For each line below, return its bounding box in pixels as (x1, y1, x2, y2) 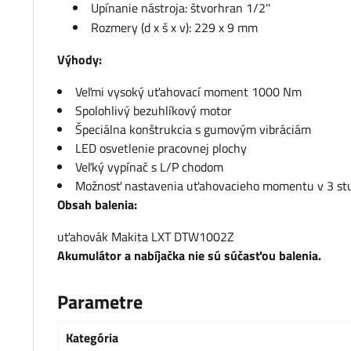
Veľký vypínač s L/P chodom (75, 157, 223, 177)
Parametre (57, 288, 143, 317)
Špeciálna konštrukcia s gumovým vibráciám (75, 120, 311, 139)
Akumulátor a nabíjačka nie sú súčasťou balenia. (57, 246, 321, 266)
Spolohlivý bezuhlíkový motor (75, 101, 232, 121)
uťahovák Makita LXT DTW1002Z (57, 227, 234, 247)
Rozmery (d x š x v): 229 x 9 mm (91, 18, 261, 38)
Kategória (66, 328, 118, 348)
